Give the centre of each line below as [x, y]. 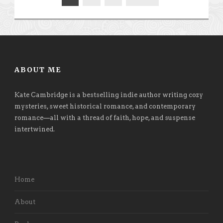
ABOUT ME [38, 70]
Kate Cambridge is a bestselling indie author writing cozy [109, 95]
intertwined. [35, 129]
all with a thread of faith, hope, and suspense [122, 118]
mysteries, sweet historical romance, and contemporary [105, 107]
